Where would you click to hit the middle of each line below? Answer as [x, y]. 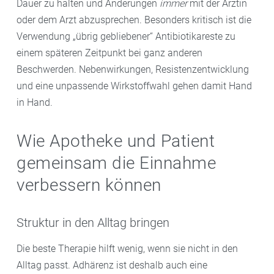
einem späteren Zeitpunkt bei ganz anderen [109, 53]
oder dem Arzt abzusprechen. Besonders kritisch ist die [134, 20]
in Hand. [35, 102]
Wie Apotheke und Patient [116, 141]
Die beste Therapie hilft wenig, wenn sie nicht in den [127, 248]
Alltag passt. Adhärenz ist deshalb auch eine [112, 265]
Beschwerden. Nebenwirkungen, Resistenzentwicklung [133, 69]
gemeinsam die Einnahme [116, 163]
